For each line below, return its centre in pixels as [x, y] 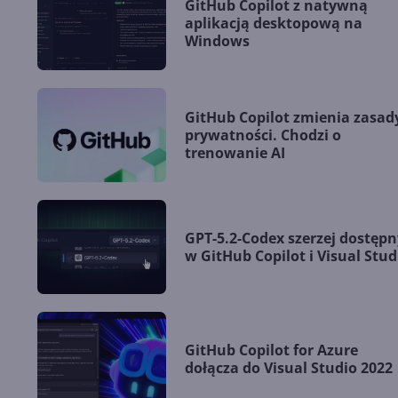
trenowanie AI [235, 153]
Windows [217, 41]
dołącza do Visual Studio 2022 [289, 368]
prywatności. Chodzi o [263, 135]
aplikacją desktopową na [274, 24]
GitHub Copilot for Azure [271, 350]
